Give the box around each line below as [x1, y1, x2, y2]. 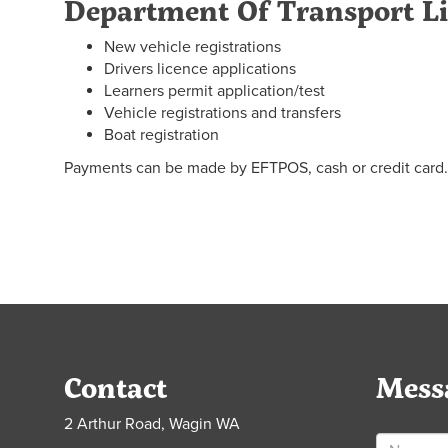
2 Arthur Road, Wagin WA [64, 414, 240, 434]
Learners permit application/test [104, 81, 325, 101]
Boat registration [104, 125, 219, 145]
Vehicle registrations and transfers [104, 103, 341, 123]
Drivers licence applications [104, 59, 296, 79]
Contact [64, 367, 167, 407]
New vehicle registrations [104, 37, 281, 57]
